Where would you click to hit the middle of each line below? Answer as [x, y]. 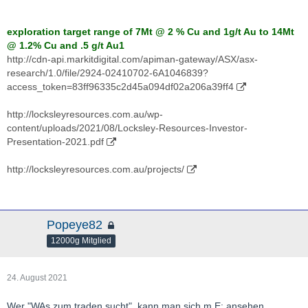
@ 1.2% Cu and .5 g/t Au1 [66, 45]
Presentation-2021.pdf [55, 142]
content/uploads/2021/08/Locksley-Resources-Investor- [127, 128]
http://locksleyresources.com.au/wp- [85, 114]
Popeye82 [75, 225]
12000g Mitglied [81, 240]
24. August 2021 [37, 278]
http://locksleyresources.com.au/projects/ [96, 169]
